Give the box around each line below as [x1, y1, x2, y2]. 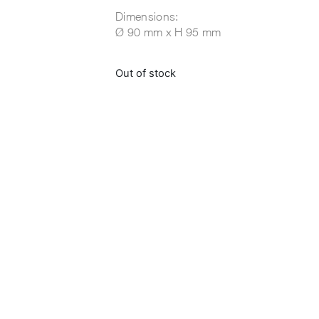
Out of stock [115, 67, 176, 80]
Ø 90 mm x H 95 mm [115, 26, 221, 39]
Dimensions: [115, 10, 179, 23]
